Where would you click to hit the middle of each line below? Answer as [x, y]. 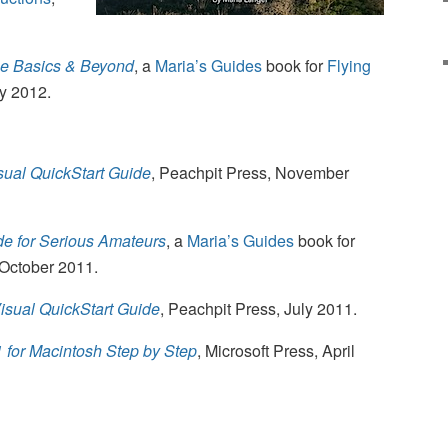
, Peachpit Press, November [250, 173]
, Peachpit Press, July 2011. [258, 309]
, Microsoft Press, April [276, 351]
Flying [349, 66]
